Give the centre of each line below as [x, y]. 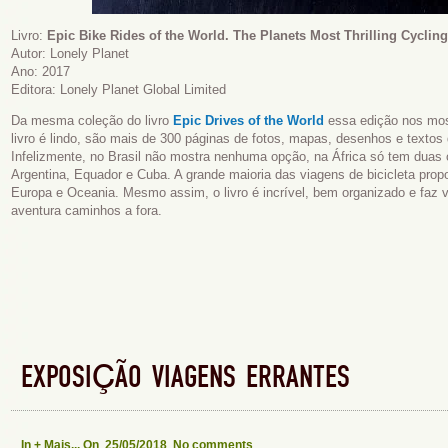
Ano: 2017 [40, 71]
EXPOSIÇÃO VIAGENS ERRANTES [185, 377]
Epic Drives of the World [248, 120]
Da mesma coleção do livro [92, 120]
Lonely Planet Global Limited [143, 89]
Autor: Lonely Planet [70, 53]
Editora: [35, 89]
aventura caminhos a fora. [86, 210]
